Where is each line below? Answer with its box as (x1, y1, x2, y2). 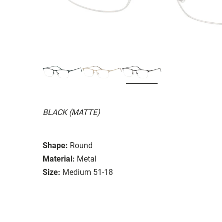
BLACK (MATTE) (43, 107, 100, 117)
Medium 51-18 (62, 167, 113, 177)
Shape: (43, 140, 68, 150)
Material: (43, 154, 75, 164)
